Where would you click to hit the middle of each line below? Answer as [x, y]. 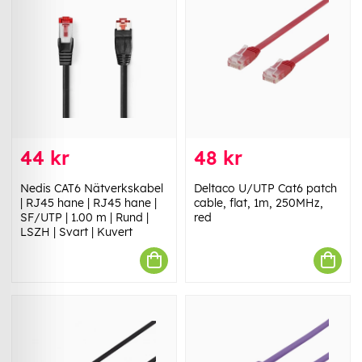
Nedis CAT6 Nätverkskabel [92, 188]
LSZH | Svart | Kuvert [76, 232]
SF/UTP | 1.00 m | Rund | [84, 217]
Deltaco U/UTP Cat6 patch [265, 188]
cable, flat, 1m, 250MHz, [259, 202]
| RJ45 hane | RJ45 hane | [88, 202]
